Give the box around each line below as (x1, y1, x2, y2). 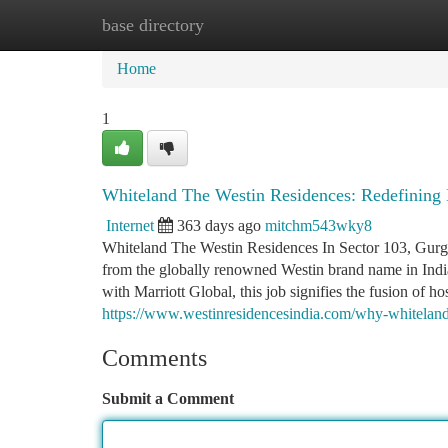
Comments (102, 345, 207, 371)
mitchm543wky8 (265, 217, 372, 234)
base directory (102, 15, 204, 35)
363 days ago (177, 217, 261, 234)
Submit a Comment (102, 390, 234, 407)
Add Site (344, 16, 400, 33)
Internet (106, 217, 154, 234)
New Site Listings (201, 16, 314, 33)
